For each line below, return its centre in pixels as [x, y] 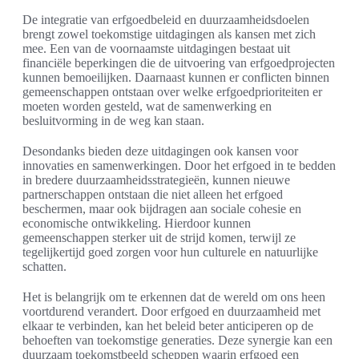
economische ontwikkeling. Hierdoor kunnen [137, 223]
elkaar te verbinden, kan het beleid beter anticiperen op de [168, 325]
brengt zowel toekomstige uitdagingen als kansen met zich [169, 34]
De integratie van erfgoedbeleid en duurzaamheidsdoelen [166, 19]
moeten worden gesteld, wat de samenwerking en [147, 106]
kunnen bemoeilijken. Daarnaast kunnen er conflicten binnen [176, 77]
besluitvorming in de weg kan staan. [113, 120]
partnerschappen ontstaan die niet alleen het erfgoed [153, 194]
